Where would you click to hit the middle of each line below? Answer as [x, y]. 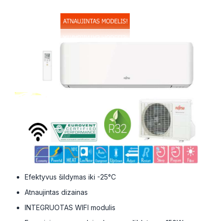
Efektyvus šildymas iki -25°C [70, 177]
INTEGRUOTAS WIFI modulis [70, 207]
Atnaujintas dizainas [56, 192]
